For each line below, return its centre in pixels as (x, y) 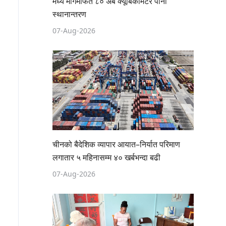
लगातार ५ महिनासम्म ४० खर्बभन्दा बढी (106, 158)
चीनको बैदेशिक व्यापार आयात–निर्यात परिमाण (116, 145)
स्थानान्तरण (69, 14)
